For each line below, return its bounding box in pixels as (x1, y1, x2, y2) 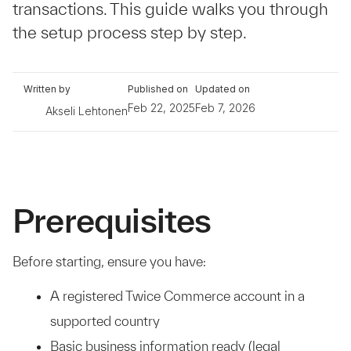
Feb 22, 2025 (128, 101, 195, 114)
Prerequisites (13, 201, 212, 239)
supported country (50, 313, 160, 328)
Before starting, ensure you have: (13, 254, 206, 269)
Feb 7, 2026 (195, 101, 255, 114)
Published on (128, 83, 188, 95)
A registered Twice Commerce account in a (50, 288, 305, 303)
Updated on (195, 83, 250, 95)
